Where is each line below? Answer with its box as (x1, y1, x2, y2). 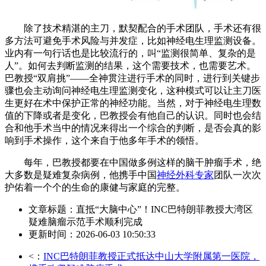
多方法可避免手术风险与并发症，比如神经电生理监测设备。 (5, 35, 261, 46)
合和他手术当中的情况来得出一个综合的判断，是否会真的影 (5, 122, 261, 133)
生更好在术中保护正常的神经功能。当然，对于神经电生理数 (5, 97, 261, 108)
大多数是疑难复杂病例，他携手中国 (5, 169, 157, 180)
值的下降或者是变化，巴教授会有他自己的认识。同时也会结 (5, 110, 261, 121)
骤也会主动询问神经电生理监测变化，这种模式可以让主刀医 (5, 85, 261, 96)
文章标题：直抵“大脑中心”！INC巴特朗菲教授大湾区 (28, 204, 253, 214)
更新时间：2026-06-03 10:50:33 (28, 229, 156, 239)
